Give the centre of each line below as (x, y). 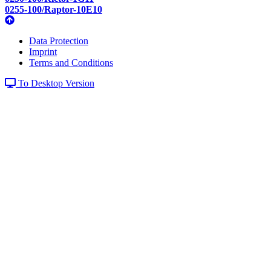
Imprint (43, 51)
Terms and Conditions (71, 62)
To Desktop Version (55, 83)
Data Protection (59, 41)
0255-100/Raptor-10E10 (54, 9)
